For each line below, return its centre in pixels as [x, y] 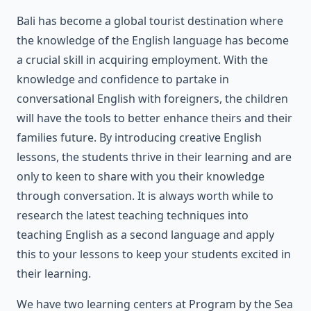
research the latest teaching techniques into [133, 215]
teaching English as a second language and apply [145, 234]
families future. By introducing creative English [139, 137]
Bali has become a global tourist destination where [150, 20]
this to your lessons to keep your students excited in [154, 254]
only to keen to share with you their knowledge [141, 176]
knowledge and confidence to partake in [123, 79]
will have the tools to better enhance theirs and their [154, 118]
